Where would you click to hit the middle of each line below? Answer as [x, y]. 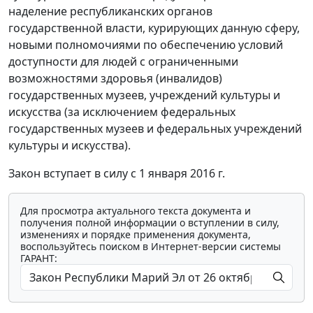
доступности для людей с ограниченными [123, 62]
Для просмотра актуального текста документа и [136, 211]
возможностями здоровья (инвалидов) [115, 79]
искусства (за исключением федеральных [122, 112]
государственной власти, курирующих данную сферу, [154, 28]
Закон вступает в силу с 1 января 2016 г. [117, 174]
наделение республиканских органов [110, 12]
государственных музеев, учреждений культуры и [144, 95]
